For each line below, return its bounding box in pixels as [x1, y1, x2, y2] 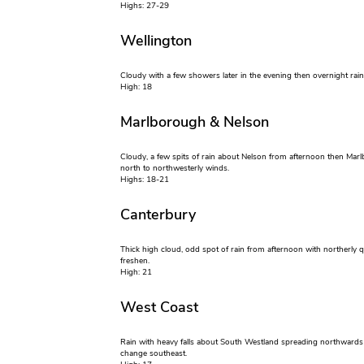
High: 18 [119, 81, 152, 93]
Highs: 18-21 [119, 174, 169, 186]
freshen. [119, 255, 149, 267]
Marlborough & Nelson [119, 112, 269, 132]
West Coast [119, 297, 198, 318]
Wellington [119, 31, 192, 51]
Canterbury [119, 205, 196, 225]
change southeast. [119, 348, 187, 360]
